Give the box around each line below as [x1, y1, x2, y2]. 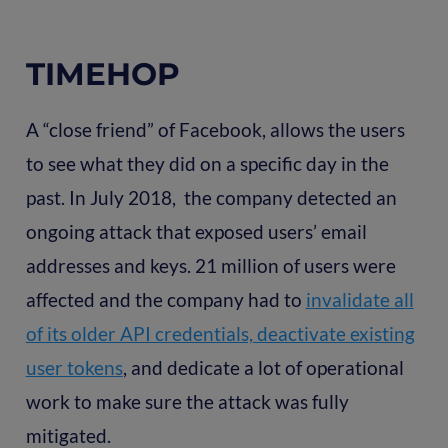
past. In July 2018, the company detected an [25, 185, 397, 209]
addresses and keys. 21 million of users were [25, 253, 396, 277]
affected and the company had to [25, 287, 306, 311]
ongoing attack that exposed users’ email [25, 219, 367, 243]
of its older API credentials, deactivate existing [25, 321, 415, 345]
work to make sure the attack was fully [25, 389, 349, 413]
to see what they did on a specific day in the [25, 151, 389, 175]
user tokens [25, 355, 123, 379]
